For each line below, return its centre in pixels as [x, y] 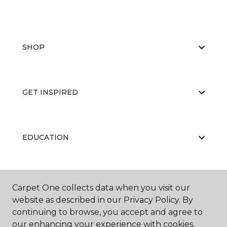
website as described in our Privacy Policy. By [103, 200]
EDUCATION [46, 137]
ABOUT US [42, 182]
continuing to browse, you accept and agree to [107, 212]
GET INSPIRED [50, 92]
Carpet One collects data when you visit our [101, 188]
